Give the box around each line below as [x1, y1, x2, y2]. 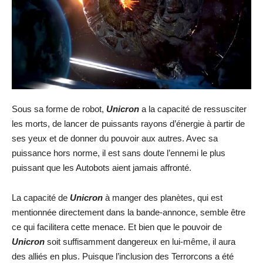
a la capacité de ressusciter [141, 103, 247, 114]
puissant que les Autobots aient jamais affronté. [12, 162, 191, 173]
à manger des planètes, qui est [105, 192, 222, 203]
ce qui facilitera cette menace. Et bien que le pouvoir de [12, 221, 222, 232]
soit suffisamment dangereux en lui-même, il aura [47, 236, 235, 247]
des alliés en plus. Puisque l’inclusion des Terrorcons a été [12, 251, 234, 261]
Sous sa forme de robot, [12, 103, 106, 114]
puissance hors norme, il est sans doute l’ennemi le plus [12, 147, 225, 158]
